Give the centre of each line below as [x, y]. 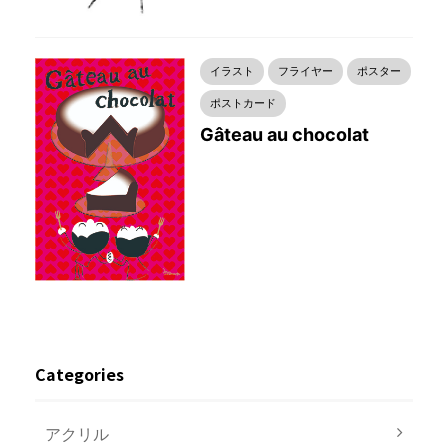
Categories [79, 374]
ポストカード [243, 102]
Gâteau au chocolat [284, 134]
